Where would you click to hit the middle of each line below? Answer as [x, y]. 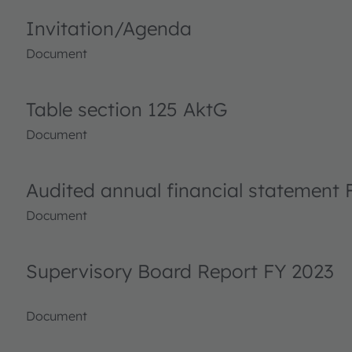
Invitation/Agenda [109, 28]
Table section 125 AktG [126, 109]
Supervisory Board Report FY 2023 [180, 271]
